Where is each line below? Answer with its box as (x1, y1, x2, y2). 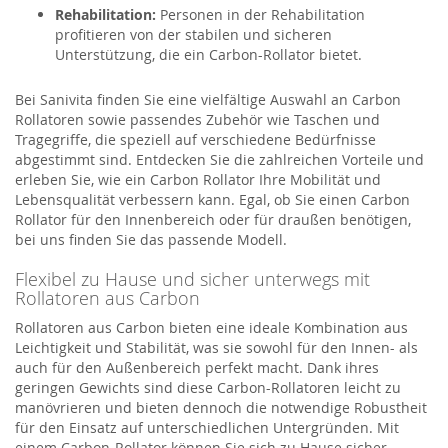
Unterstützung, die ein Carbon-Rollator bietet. (55, 44, 362, 64)
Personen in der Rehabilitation (156, 4, 365, 24)
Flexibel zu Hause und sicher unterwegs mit (15, 266, 370, 291)
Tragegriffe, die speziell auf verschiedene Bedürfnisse (15, 129, 376, 149)
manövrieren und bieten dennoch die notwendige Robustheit (15, 397, 427, 417)
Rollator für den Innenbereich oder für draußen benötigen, (15, 209, 411, 229)
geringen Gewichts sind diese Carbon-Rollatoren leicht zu (15, 377, 401, 397)
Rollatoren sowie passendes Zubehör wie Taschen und (15, 109, 380, 129)
